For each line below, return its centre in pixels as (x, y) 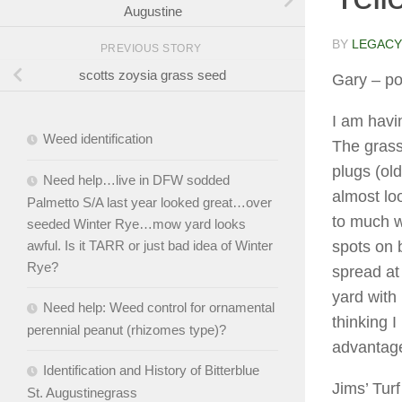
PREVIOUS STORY (153, 49)
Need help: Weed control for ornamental (159, 308)
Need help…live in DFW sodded (136, 180)
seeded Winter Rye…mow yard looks (136, 224)
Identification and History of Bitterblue (151, 371)
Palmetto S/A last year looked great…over (149, 203)
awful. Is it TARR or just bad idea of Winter (150, 246)
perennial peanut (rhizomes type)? (127, 330)
